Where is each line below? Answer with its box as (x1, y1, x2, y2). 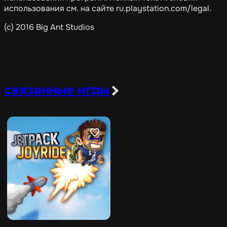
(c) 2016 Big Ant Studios (4, 22, 94, 32)
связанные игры (4, 82, 109, 98)
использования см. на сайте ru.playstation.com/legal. (4, 3, 211, 14)
